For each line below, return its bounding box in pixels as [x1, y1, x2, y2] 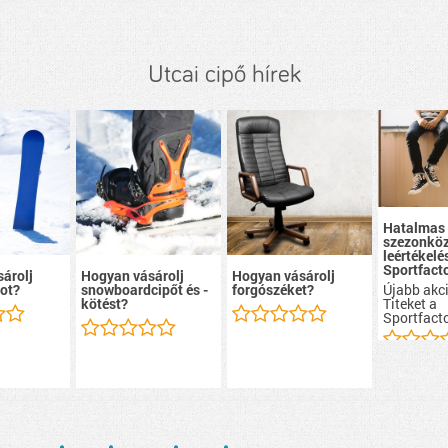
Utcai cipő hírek [147, 62, 301, 87]
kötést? [80, 294, 128, 314]
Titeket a [383, 293, 438, 313]
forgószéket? [232, 280, 314, 300]
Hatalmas [383, 217, 446, 237]
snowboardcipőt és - [80, 280, 208, 300]
